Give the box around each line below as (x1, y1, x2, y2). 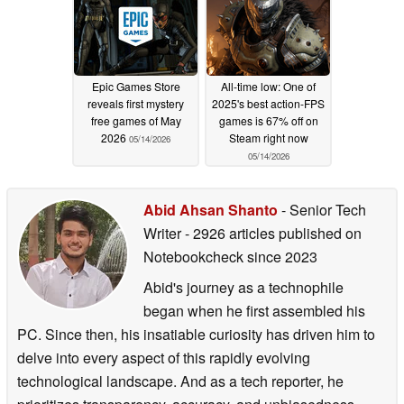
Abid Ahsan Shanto (143, 199, 278, 220)
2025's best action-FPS (212, 96, 325, 112)
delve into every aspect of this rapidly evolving (17, 347, 310, 368)
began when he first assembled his (143, 300, 365, 321)
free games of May (90, 113, 181, 129)
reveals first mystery (87, 96, 184, 112)
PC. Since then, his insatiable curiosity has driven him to (17, 324, 375, 344)
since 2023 (243, 246, 317, 267)
